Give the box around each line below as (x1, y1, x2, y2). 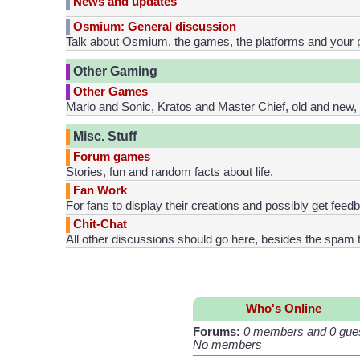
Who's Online (246, 302, 322, 316)
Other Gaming (70, 63, 157, 79)
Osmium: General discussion (73, 20, 236, 34)
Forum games (73, 150, 150, 164)
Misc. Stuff (70, 129, 137, 144)
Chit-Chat (73, 218, 127, 231)
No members (193, 338, 263, 352)
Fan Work (73, 184, 127, 198)
